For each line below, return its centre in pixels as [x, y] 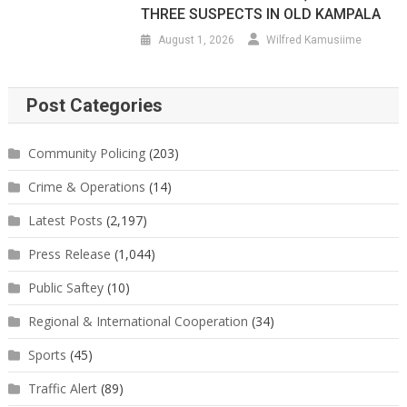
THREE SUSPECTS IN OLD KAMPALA [261, 14]
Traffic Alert [62, 388]
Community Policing [86, 153]
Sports [47, 354]
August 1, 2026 [197, 40]
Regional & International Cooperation [138, 321]
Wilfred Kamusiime [314, 40]
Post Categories [94, 105]
